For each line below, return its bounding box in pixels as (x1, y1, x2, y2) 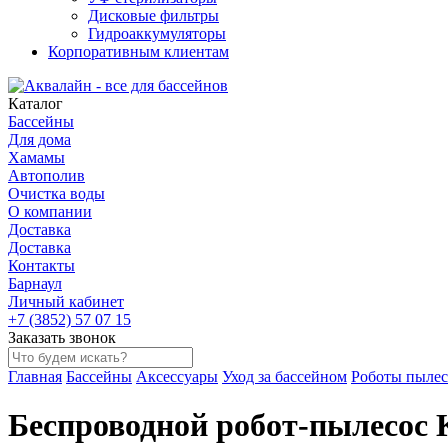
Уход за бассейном (222, 368, 347, 385)
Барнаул (8, 275, 62, 292)
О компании (8, 203, 92, 220)
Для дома (8, 131, 71, 148)
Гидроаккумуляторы (88, 25, 226, 42)
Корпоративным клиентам (48, 43, 229, 60)
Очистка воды (8, 185, 105, 202)
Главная (8, 368, 62, 385)
